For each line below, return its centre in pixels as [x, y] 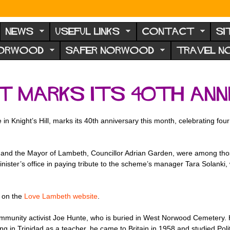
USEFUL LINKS [88, 32]
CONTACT [168, 32]
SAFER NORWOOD [110, 51]
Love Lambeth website [61, 196]
